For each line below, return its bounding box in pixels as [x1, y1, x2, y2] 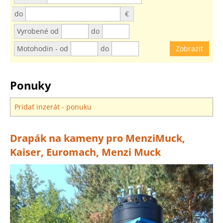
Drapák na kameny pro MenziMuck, [10, 131, 185, 145]
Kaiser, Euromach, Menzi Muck [10, 145, 161, 159]
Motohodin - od [17, 43, 68, 53]
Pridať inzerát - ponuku [14, 102, 92, 111]
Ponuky [10, 77, 51, 93]
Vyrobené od [17, 26, 59, 36]
